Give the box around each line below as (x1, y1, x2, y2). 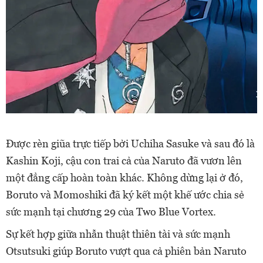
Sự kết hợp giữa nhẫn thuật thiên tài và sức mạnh (6, 227, 230, 240)
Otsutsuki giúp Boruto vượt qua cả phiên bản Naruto (6, 244, 247, 257)
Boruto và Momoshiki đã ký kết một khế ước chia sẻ (6, 188, 244, 201)
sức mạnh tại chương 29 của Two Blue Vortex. (6, 205, 216, 218)
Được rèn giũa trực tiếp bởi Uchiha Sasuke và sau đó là (6, 137, 255, 150)
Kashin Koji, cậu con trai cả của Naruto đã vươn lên (6, 154, 242, 167)
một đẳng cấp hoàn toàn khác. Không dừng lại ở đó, (6, 171, 243, 184)
